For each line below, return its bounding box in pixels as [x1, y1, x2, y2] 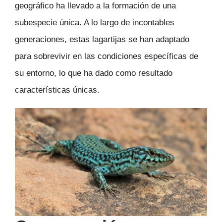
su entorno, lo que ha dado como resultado [15, 68, 172, 78]
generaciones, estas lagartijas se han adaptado [15, 34, 189, 44]
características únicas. [15, 85, 100, 95]
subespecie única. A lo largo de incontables [15, 17, 174, 27]
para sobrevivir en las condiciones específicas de [15, 51, 198, 61]
